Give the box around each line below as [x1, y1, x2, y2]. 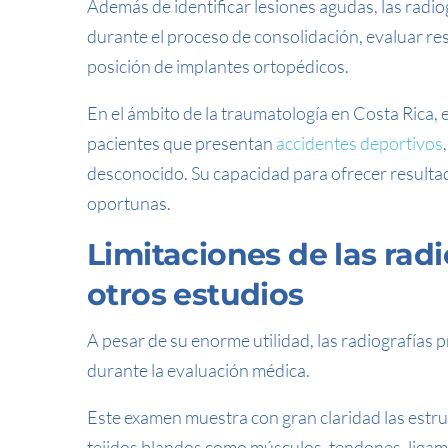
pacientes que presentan [87, 132, 276, 154]
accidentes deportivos [276, 132, 443, 154]
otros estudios [87, 276, 304, 313]
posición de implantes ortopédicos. [87, 55, 349, 77]
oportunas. [87, 192, 171, 214]
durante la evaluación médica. [87, 359, 310, 381]
